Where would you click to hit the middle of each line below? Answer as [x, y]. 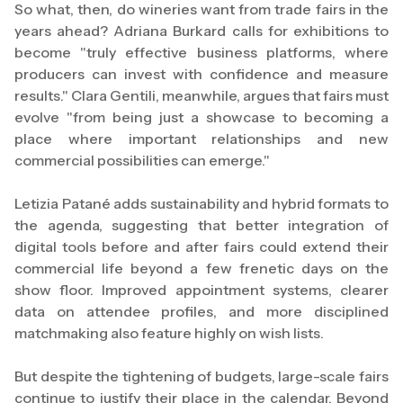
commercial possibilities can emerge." [142, 161]
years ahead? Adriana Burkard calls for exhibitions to [201, 31]
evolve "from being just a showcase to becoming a [201, 117]
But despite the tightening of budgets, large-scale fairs [201, 376]
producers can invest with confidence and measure [201, 74]
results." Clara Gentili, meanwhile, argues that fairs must [201, 96]
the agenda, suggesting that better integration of [201, 225]
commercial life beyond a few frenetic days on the [201, 269]
